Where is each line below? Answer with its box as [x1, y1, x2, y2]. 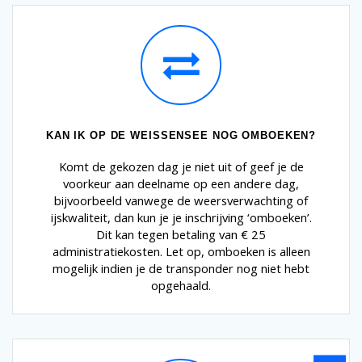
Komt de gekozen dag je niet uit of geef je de [58, 158, 304, 175]
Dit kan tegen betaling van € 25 [96, 225, 266, 242]
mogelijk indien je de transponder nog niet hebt [53, 259, 309, 276]
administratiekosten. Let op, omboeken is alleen [52, 242, 310, 259]
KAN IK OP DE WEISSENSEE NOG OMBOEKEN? [45, 128, 317, 141]
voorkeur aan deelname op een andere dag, [63, 175, 299, 192]
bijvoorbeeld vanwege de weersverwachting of [54, 192, 308, 208]
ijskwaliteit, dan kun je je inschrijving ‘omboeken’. [50, 208, 312, 225]
